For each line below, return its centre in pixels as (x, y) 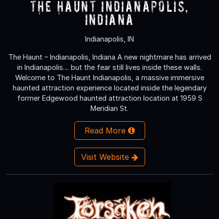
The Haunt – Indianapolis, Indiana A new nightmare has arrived (109, 57)
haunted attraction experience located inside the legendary (109, 88)
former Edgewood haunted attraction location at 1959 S (109, 98)
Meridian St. (109, 108)
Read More (106, 130)
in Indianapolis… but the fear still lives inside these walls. (109, 67)
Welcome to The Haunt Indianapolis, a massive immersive (109, 77)
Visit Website (106, 157)
